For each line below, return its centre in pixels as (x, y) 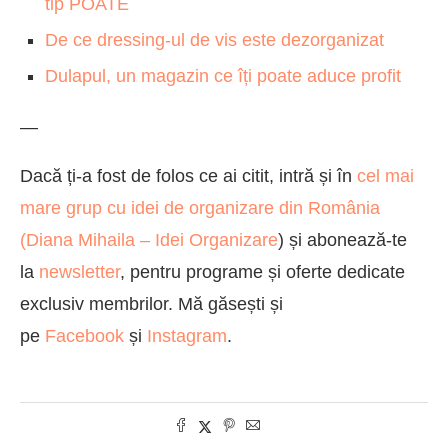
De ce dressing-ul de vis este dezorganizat (214, 39)
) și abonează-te (342, 239)
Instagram (187, 335)
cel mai (385, 175)
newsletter (79, 271)
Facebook (84, 335)
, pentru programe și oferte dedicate (262, 271)
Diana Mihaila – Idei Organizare (152, 239)
